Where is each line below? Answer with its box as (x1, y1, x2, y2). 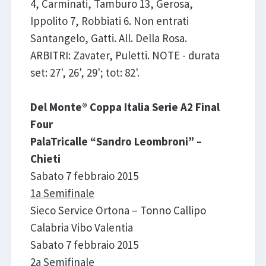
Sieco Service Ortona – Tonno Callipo (30, 203, 206, 218)
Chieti (30, 151, 61, 166)
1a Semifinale (30, 186, 94, 201)
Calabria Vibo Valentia (30, 220, 133, 235)
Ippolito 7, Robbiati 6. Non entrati (30, 14, 189, 28)
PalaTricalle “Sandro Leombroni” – (30, 134, 202, 149)
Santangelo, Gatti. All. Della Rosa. (30, 31, 187, 46)
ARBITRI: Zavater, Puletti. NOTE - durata (30, 48, 220, 63)
